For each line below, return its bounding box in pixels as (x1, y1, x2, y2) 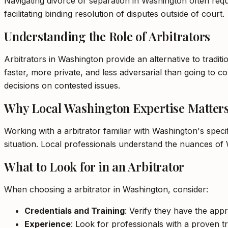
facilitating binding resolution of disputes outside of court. (4, 9, 224, 19)
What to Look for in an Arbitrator (4, 158, 185, 175)
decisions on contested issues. (4, 80, 120, 91)
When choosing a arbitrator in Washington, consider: (4, 184, 208, 194)
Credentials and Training (24, 206, 125, 216)
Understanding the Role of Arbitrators (4, 28, 211, 44)
